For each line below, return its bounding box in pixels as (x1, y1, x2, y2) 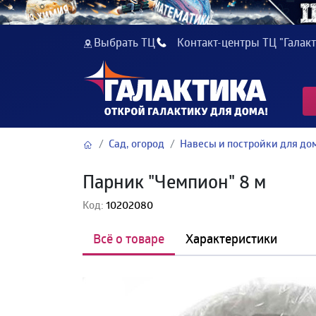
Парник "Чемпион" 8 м (83, 168, 266, 194)
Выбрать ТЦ (94, 34, 156, 50)
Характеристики (186, 229, 277, 247)
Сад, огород (109, 136, 165, 152)
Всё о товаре (93, 229, 164, 247)
